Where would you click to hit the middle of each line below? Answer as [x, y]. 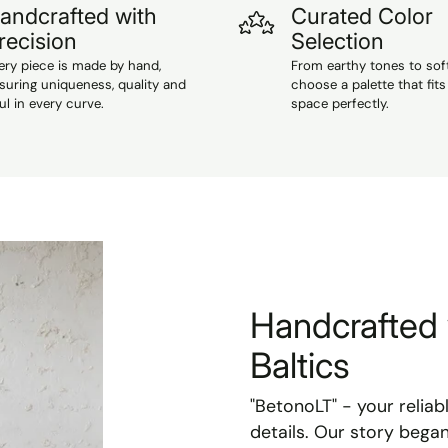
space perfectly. [340, 104]
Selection [337, 41]
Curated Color [362, 16]
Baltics [299, 364]
